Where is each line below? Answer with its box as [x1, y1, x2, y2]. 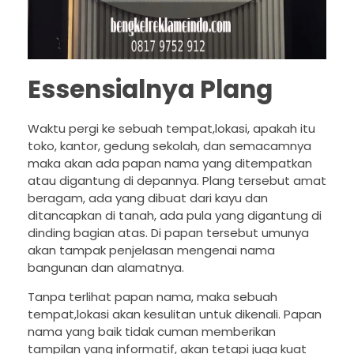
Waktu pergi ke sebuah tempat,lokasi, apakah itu [28, 120, 315, 137]
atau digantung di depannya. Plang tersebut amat [28, 172, 326, 190]
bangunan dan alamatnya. [28, 259, 184, 277]
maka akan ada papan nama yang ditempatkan [28, 155, 312, 172]
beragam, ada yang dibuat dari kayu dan [28, 190, 268, 207]
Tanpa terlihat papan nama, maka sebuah [28, 288, 277, 306]
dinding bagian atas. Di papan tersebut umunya [28, 224, 309, 242]
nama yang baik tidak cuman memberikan [28, 323, 276, 341]
